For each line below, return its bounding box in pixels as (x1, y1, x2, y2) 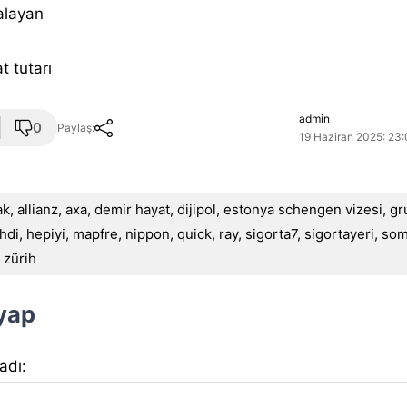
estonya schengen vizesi (223, 200, 383, 218)
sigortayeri (304, 224, 375, 243)
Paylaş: (57, 120, 95, 134)
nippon (125, 224, 171, 243)
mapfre (73, 224, 119, 243)
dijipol (177, 200, 217, 218)
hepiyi (26, 224, 66, 243)
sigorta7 (245, 224, 298, 243)
